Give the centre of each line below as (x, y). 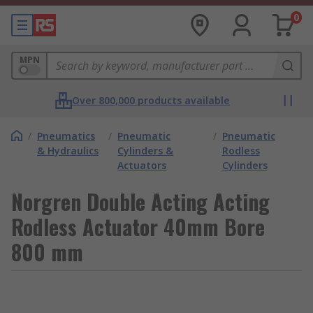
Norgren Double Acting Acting (140, 202)
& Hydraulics (68, 151)
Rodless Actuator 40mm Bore (138, 227)
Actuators (142, 165)
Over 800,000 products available (151, 100)
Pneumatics (66, 136)
